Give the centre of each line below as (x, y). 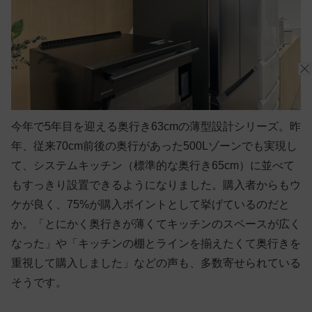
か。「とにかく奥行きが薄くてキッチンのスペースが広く (156, 224)
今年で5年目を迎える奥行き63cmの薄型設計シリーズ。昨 (156, 126)
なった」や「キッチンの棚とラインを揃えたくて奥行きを (156, 243)
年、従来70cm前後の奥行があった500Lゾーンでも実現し (154, 146)
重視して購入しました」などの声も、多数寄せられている (156, 263)
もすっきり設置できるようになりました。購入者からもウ (156, 185)
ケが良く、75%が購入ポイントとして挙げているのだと (150, 204)
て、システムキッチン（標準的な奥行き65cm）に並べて (153, 165)
